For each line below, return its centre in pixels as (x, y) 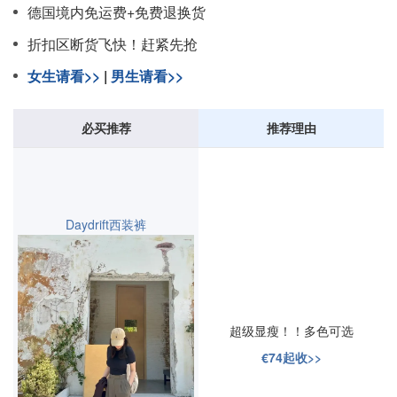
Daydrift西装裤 (106, 224)
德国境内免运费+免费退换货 (117, 12)
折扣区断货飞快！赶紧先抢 (113, 44)
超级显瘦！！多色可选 (291, 331)
